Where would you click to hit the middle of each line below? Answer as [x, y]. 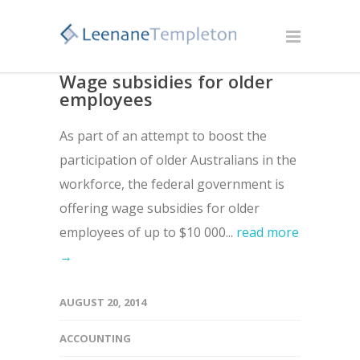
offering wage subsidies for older [160, 208]
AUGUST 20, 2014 [103, 302]
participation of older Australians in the [178, 160]
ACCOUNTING [95, 338]
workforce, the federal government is [172, 184]
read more [268, 232]
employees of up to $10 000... [148, 232]
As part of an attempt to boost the [163, 136]
